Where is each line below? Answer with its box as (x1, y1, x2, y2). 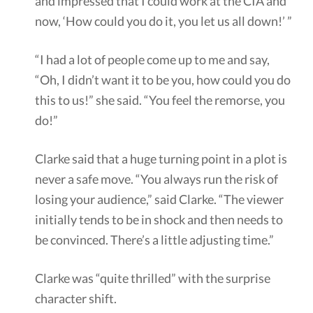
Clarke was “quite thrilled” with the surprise (35, 270, 270, 286)
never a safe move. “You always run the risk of (35, 170, 278, 187)
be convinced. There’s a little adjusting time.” (35, 231, 274, 247)
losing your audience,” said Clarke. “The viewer (35, 191, 284, 207)
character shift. (35, 290, 117, 306)
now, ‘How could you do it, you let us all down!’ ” (35, 13, 292, 29)
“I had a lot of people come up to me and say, (35, 51, 270, 67)
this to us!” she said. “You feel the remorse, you (35, 92, 285, 108)
